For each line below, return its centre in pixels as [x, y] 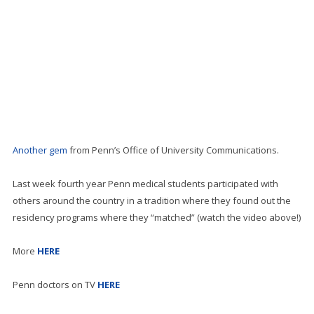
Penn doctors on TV [55, 285]
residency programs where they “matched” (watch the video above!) [156, 218]
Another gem [40, 150]
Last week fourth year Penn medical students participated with [145, 184]
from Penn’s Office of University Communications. [173, 150]
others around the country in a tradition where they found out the [151, 201]
